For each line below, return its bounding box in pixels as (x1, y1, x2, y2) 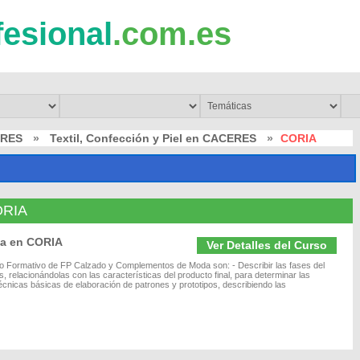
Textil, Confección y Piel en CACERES (50, 132, 256, 145)
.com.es (112, 16, 231, 51)
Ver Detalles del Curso (207, 239, 327, 252)
